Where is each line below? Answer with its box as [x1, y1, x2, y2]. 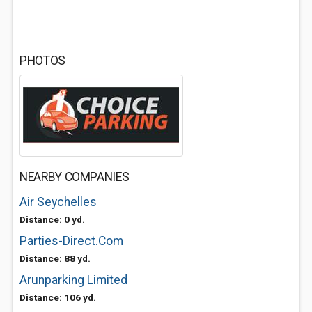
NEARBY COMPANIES [19, 170, 130, 184]
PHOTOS [19, 54, 65, 68]
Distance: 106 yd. [19, 292, 96, 303]
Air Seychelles [19, 195, 97, 209]
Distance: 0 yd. [19, 214, 85, 225]
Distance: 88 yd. [19, 253, 91, 264]
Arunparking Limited [19, 273, 127, 287]
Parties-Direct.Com [19, 234, 123, 248]
